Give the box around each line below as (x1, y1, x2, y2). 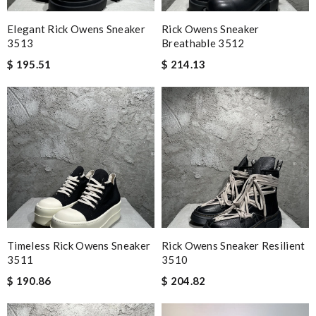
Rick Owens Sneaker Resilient (162, 238, 305, 252)
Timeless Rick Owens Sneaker (7, 238, 151, 252)
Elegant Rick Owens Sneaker (7, 22, 145, 35)
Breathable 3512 (162, 36, 245, 49)
